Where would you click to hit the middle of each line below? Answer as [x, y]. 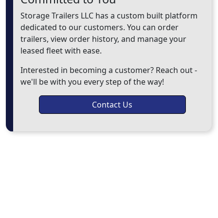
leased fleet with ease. [61, 51]
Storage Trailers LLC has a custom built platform [109, 16]
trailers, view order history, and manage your [103, 39]
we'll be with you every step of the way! [92, 82]
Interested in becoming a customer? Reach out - [109, 70]
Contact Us [112, 105]
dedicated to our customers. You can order [100, 27]
